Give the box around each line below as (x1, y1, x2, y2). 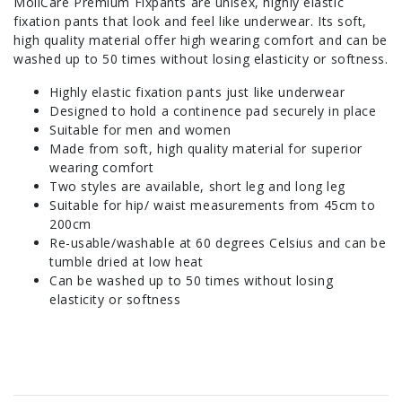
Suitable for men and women (49, 121, 232, 139)
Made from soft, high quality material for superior (49, 140, 363, 158)
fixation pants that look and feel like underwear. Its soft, (13, 13, 368, 31)
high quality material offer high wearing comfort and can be (13, 31, 389, 49)
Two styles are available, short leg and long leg (49, 178, 345, 196)
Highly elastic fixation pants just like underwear (49, 83, 345, 101)
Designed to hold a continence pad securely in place (49, 102, 377, 120)
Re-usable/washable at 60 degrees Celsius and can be (49, 234, 387, 252)
